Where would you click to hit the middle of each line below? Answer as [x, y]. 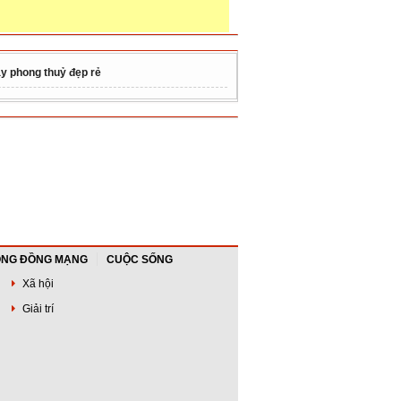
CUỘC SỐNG [140, 259]
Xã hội [37, 283]
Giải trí [37, 308]
